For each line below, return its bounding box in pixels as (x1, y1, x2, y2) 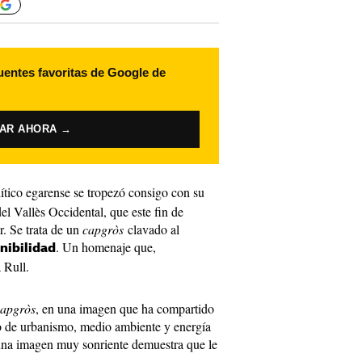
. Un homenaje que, (56, 238, 156, 255)
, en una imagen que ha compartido (36, 300, 214, 317)
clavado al (128, 221, 179, 238)
